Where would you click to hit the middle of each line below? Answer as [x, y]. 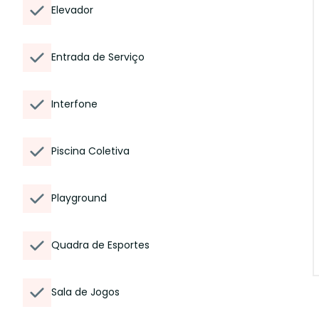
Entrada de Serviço [98, 57]
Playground [79, 198]
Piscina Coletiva [90, 151]
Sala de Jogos [85, 292]
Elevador [72, 10]
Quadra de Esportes [100, 245]
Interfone [74, 104]
